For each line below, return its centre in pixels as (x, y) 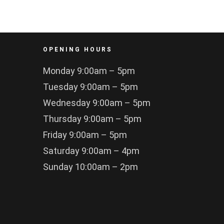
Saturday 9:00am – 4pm (91, 151)
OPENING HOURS (77, 49)
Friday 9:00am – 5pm (85, 135)
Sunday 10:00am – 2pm (90, 167)
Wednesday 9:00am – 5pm (96, 103)
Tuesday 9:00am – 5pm (90, 87)
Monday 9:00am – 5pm (89, 71)
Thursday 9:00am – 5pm (92, 119)
